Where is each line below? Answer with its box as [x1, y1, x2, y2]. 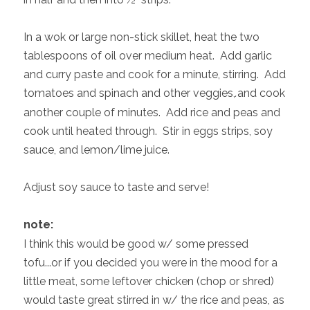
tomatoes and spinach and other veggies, [23, 86, 235, 100]
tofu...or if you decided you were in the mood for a [23, 256, 277, 270]
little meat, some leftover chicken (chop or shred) [23, 275, 274, 289]
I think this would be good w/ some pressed [23, 237, 248, 251]
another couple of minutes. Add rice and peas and [23, 106, 280, 120]
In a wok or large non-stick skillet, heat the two [23, 30, 259, 44]
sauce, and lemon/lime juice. [23, 143, 175, 157]
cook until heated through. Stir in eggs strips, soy [23, 125, 273, 138]
